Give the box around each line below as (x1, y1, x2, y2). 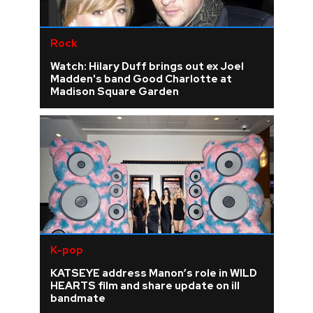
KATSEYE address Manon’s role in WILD (50, 266, 257, 280)
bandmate (50, 291, 105, 305)
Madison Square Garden (50, 85, 179, 99)
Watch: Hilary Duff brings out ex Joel (50, 59, 244, 73)
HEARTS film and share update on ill (50, 279, 240, 293)
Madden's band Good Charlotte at (50, 72, 232, 86)
